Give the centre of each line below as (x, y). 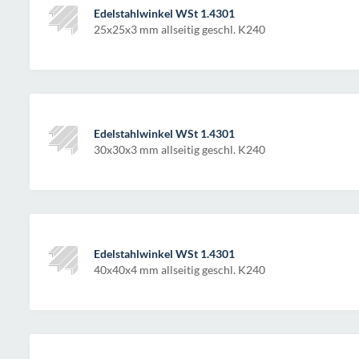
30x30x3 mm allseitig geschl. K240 (179, 149)
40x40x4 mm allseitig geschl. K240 (179, 270)
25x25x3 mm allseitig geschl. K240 (179, 29)
